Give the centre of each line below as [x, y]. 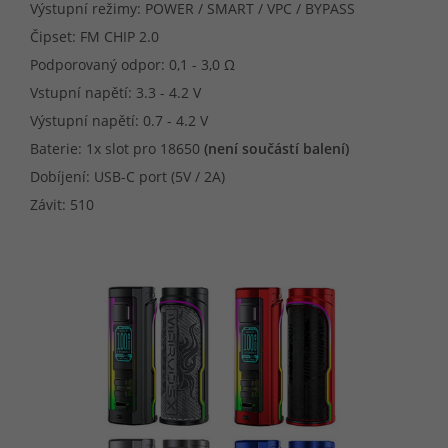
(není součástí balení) [276, 149]
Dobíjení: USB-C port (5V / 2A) [127, 177]
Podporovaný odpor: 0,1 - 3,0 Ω [132, 65]
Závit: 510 [62, 205]
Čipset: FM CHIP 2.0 [94, 37]
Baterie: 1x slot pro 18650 [117, 149]
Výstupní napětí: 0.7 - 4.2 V [119, 121]
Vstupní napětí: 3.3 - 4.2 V [115, 93]
